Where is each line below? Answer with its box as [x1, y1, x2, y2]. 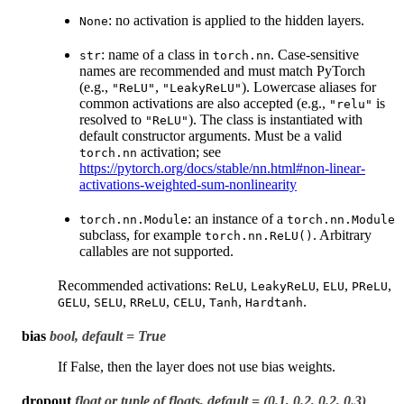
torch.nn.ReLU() [205, 228, 313, 243]
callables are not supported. [79, 243, 234, 259]
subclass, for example [79, 226, 205, 243]
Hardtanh [245, 295, 303, 309]
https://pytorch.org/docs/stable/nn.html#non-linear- [79, 160, 365, 176]
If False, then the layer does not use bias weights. [58, 358, 335, 374]
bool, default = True [50, 327, 166, 344]
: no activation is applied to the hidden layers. [108, 12, 364, 28]
